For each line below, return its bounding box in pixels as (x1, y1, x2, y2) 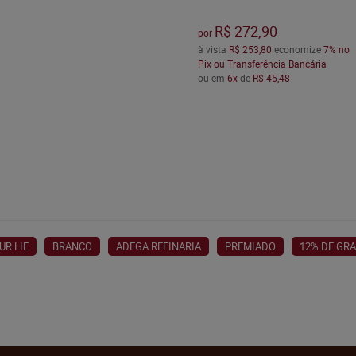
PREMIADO (225, 239, 276, 253)
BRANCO (52, 239, 92, 253)
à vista (197, 43, 229, 56)
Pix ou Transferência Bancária (197, 57, 327, 71)
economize (271, 43, 323, 56)
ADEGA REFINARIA (116, 239, 201, 253)
